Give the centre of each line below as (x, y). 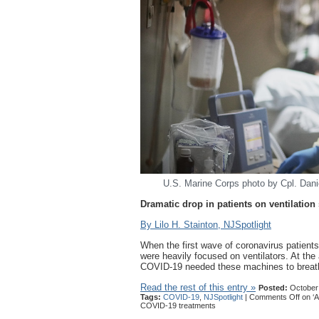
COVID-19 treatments (178, 306)
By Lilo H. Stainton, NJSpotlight (206, 225)
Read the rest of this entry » (198, 288)
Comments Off (274, 297)
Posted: (273, 288)
